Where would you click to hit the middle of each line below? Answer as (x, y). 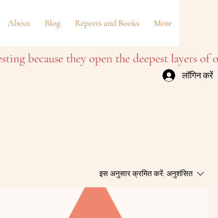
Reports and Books (107, 23)
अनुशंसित (180, 174)
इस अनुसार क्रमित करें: (132, 174)
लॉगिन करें (198, 75)
